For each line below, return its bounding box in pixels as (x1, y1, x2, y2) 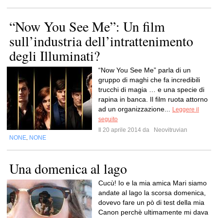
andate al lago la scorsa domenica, (98, 189, 206, 197)
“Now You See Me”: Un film (9, 17, 165, 36)
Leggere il (172, 106, 199, 113)
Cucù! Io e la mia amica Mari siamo (98, 179, 207, 187)
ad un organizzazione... (98, 105, 172, 113)
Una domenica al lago (9, 159, 127, 178)
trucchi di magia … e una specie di (98, 86, 204, 93)
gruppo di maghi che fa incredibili (98, 76, 200, 84)
